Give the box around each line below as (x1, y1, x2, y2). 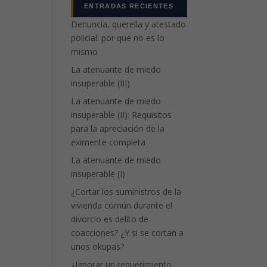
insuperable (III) (71, 77, 131, 89)
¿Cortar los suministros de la (71, 186, 182, 197)
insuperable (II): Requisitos (71, 109, 172, 120)
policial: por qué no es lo (71, 32, 165, 44)
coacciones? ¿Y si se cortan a (71, 227, 184, 238)
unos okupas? (71, 241, 125, 252)
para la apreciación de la (71, 123, 165, 134)
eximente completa (71, 136, 146, 148)
